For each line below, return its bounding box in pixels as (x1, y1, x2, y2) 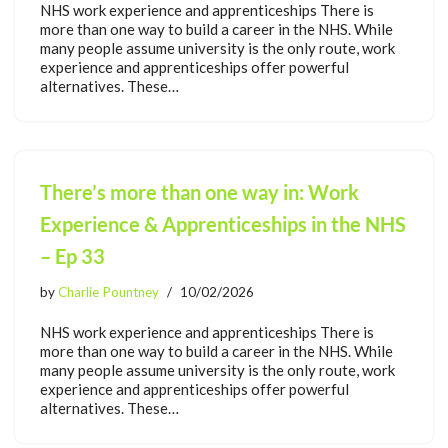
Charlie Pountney (58, 283, 159, 300)
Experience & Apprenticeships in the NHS (40, 211, 406, 236)
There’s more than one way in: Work (40, 179, 359, 204)
